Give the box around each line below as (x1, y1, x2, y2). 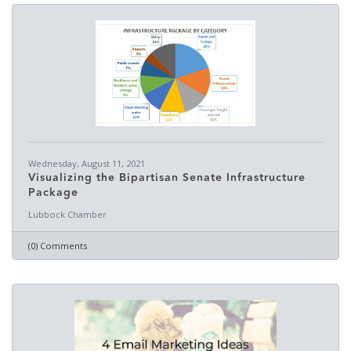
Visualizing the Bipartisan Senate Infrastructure (28, 169, 306, 186)
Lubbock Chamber (28, 208, 107, 220)
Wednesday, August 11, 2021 (28, 157, 145, 169)
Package (28, 184, 78, 201)
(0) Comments (28, 240, 87, 251)
